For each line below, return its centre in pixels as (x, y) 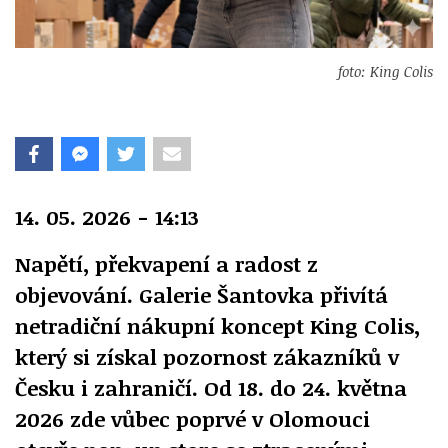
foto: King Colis (385, 71)
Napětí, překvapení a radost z (166, 263)
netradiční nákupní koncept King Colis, (217, 325)
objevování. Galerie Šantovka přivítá (201, 294)
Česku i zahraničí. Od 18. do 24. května (211, 387)
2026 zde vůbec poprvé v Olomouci (192, 418)
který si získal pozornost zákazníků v (207, 356)
